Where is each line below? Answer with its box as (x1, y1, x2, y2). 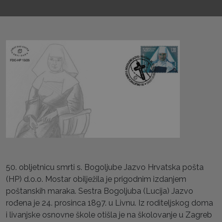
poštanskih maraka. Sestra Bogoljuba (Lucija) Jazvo (6, 186, 193, 196)
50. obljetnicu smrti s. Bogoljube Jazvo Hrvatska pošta (6, 163, 204, 172)
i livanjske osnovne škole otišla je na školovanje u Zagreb (6, 210, 212, 220)
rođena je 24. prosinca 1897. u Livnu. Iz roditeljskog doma (6, 198, 213, 208)
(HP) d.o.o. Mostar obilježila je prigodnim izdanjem (6, 174, 186, 184)
